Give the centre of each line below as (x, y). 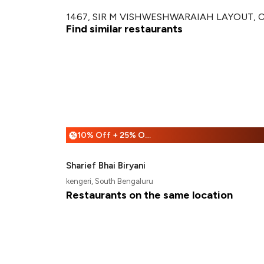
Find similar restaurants (124, 29)
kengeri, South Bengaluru (110, 181)
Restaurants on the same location (149, 195)
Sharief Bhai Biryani (106, 166)
